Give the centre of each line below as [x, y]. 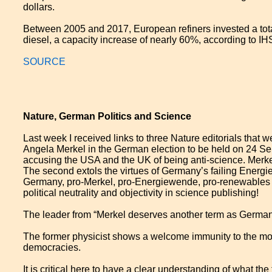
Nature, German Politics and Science [107, 116]
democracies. [52, 247]
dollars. [39, 7]
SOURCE [45, 62]
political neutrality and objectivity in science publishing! [141, 193]
